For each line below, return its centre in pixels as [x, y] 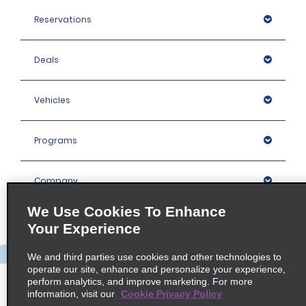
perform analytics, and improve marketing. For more [140, 281]
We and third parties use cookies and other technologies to [154, 257]
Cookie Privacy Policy [171, 294]
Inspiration [58, 221]
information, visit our [72, 294]
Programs [56, 140]
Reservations [63, 19]
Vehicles [52, 100]
